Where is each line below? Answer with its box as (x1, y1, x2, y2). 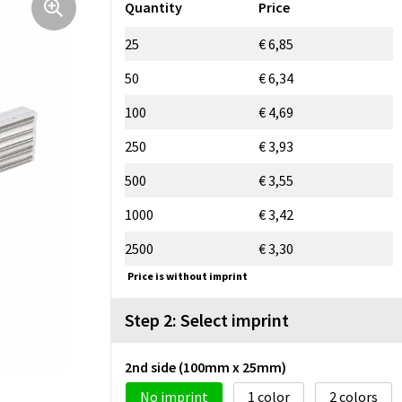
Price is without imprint (127, 268, 248, 283)
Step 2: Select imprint (125, 308, 289, 331)
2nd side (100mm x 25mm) (125, 357, 286, 376)
